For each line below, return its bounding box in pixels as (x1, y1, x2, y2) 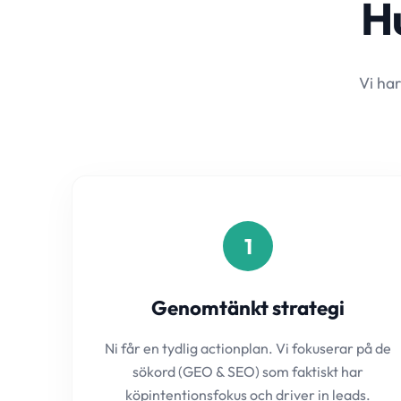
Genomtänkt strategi (151, 295, 346, 320)
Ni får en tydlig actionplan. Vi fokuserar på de (105, 339, 392, 357)
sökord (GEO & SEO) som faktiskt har (132, 363, 364, 380)
